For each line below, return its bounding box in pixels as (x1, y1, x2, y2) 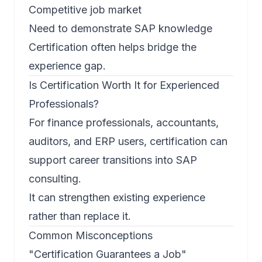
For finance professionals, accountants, (29, 116, 219, 129)
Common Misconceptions (29, 229, 153, 242)
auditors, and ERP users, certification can (29, 135, 227, 148)
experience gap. (29, 60, 106, 73)
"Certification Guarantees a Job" (29, 248, 187, 261)
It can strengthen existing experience (29, 191, 205, 204)
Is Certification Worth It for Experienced (29, 79, 219, 92)
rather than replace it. (29, 210, 131, 223)
